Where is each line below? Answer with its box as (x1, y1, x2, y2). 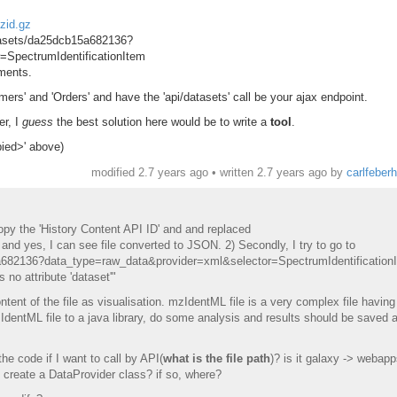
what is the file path (162, 351, 270, 365)
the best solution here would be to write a (53, 114, 270, 128)
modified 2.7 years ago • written (90, 166, 257, 180)
